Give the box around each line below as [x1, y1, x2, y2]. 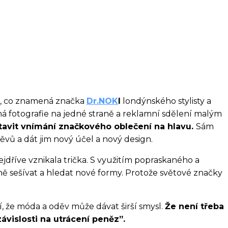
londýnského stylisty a [121, 96, 211, 106]
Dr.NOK [87, 96, 118, 106]
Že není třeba [165, 202, 224, 212]
